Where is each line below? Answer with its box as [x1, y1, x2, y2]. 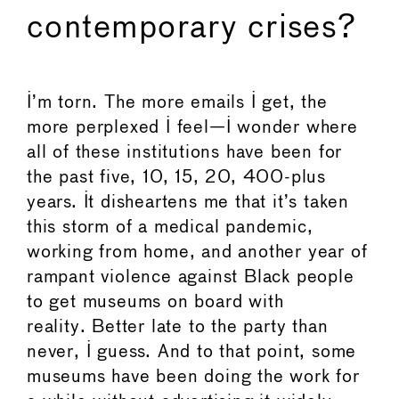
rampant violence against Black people [27, 268, 354, 286]
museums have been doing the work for [27, 368, 360, 386]
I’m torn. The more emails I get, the [27, 94, 328, 111]
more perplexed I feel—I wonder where [27, 118, 358, 136]
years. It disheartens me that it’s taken [27, 193, 349, 211]
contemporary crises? [27, 12, 368, 44]
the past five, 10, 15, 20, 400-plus [27, 168, 326, 186]
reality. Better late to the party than [27, 318, 329, 336]
